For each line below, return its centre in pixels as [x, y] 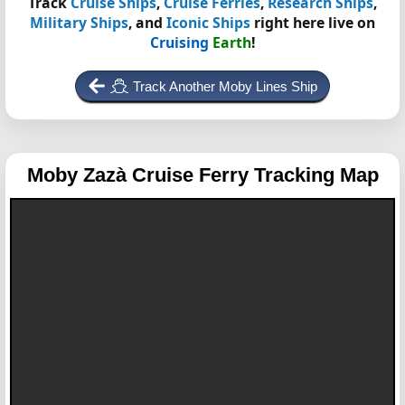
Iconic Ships [208, 23]
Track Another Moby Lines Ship [225, 86]
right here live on [313, 23]
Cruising [179, 42]
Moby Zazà [79, 175]
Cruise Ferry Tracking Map [255, 175]
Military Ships [79, 23]
